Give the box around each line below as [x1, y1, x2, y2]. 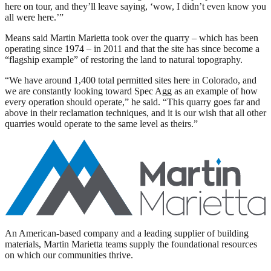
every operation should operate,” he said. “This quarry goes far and [5, 96, 260, 107]
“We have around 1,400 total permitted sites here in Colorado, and [5, 74, 256, 85]
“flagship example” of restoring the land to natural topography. [5, 54, 243, 65]
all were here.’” [5, 11, 64, 22]
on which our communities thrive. [5, 249, 133, 260]
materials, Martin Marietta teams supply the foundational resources [5, 238, 257, 249]
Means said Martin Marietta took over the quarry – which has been [5, 32, 258, 43]
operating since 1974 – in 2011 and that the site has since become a [5, 43, 260, 54]
